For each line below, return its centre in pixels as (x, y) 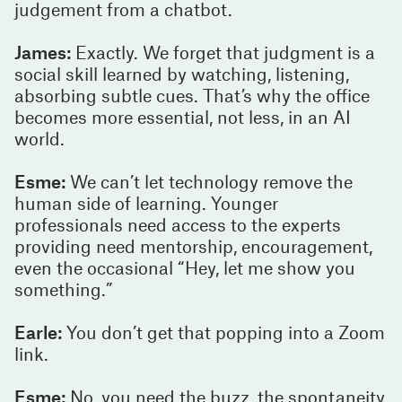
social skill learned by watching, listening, (182, 73)
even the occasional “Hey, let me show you (185, 267)
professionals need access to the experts (178, 224)
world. (39, 138)
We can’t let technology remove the (209, 181)
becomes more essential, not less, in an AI (183, 116)
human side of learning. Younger (146, 202)
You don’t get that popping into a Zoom (223, 332)
